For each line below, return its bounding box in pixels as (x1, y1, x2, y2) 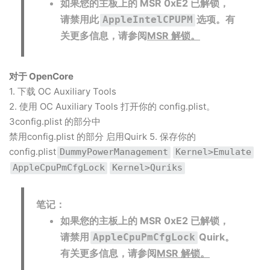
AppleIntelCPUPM (102, 14, 193, 25)
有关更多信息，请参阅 (60, 247, 157, 259)
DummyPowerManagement (60, 146, 168, 157)
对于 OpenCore (9, 71, 74, 82)
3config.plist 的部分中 (9, 116, 101, 127)
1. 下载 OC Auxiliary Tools (9, 86, 116, 97)
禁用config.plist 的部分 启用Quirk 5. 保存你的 (9, 131, 196, 142)
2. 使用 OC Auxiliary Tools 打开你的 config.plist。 (9, 101, 215, 112)
